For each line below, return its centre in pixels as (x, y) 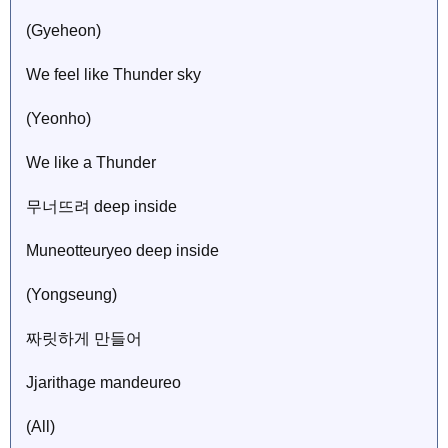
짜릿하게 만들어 (84, 338)
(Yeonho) (58, 118)
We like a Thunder (91, 162)
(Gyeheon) (63, 30)
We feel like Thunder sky (113, 74)
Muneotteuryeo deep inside (122, 250)
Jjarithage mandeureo (103, 382)
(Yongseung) (71, 294)
